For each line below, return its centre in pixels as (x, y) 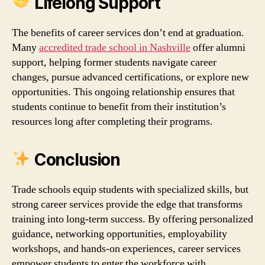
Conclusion (75, 159)
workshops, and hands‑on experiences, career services (126, 248)
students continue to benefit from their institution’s (119, 106)
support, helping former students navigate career (114, 62)
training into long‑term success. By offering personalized (132, 219)
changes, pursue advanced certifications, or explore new (130, 77)
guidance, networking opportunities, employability (119, 234)
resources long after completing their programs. (112, 121)
